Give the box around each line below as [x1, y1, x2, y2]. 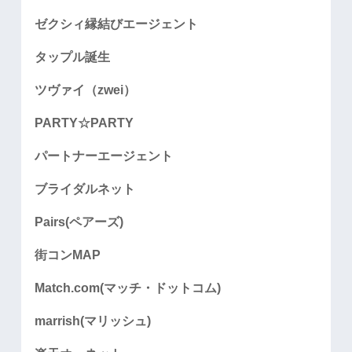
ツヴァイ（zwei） [35, 83, 137, 97]
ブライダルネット [35, 182, 136, 196]
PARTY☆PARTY [35, 116, 134, 130]
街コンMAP [35, 248, 101, 262]
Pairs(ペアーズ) [35, 215, 124, 229]
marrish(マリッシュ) [35, 314, 152, 328]
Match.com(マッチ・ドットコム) [35, 281, 222, 295]
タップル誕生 [35, 50, 111, 64]
